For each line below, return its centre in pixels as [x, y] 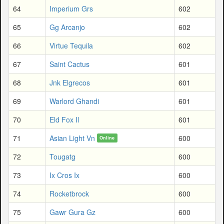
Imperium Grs [71, 8]
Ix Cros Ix [64, 175]
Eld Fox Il [64, 119]
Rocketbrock [69, 193]
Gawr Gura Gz [72, 212]
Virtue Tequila [71, 45]
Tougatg [62, 156]
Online [107, 137]
